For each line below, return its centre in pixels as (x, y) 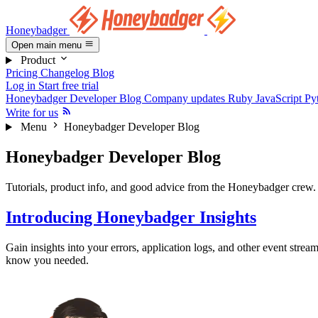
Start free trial (68, 86)
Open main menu (46, 45)
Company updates (186, 99)
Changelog (66, 73)
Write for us (32, 113)
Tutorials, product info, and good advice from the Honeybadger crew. (161, 187)
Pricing (23, 73)
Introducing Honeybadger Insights (131, 218)
